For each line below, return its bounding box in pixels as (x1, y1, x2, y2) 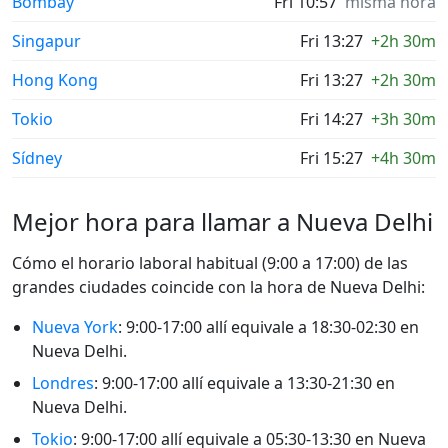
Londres (32, 372, 94, 394)
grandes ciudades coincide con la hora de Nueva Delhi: (12, 276, 425, 298)
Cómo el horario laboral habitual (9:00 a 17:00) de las (12, 252, 408, 274)
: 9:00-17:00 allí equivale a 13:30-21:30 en (94, 372, 395, 394)
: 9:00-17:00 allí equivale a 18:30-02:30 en (118, 316, 419, 338)
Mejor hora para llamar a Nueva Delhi (12, 205, 433, 238)
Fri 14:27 (300, 108, 363, 130)
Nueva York (32, 316, 118, 338)
